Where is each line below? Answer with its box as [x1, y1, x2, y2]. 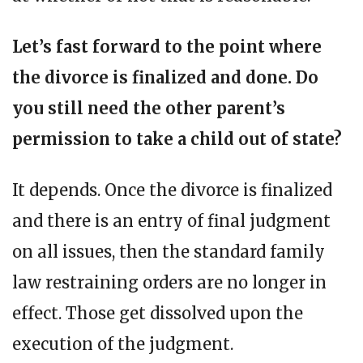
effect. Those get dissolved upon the [12, 302, 303, 323]
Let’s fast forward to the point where [12, 36, 322, 57]
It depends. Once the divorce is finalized [12, 179, 332, 200]
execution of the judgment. [12, 333, 233, 354]
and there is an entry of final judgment [12, 210, 331, 231]
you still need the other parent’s [12, 97, 285, 118]
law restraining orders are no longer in [12, 271, 327, 293]
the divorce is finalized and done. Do [12, 66, 318, 88]
